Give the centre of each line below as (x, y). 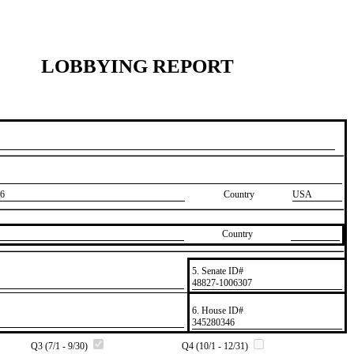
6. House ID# (217, 310)
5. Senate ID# (217, 271)
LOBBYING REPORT (137, 66)
